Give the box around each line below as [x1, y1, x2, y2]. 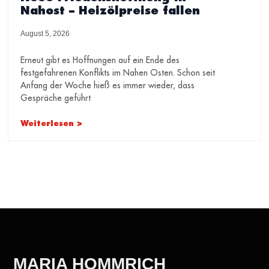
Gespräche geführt [20, 92, 91, 104]
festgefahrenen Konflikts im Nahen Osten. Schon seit [20, 67, 216, 79]
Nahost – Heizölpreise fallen [20, 4, 201, 18]
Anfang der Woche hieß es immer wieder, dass [20, 80, 195, 91]
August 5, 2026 [20, 29, 70, 38]
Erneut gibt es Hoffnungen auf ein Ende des [20, 55, 180, 66]
